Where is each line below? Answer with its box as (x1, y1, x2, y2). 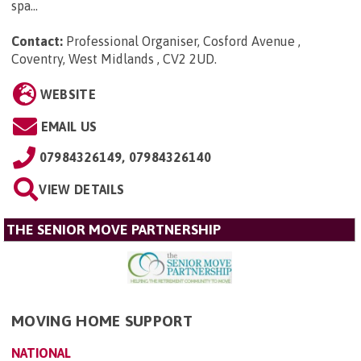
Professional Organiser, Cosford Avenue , (66, 33, 301, 48)
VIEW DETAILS (39, 181, 125, 197)
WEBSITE (39, 86, 96, 102)
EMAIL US (40, 118, 98, 134)
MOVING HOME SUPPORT (11, 311, 193, 330)
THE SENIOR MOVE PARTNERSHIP (6, 221, 221, 238)
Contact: (11, 33, 63, 48)
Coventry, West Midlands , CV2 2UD (11, 51, 214, 66)
